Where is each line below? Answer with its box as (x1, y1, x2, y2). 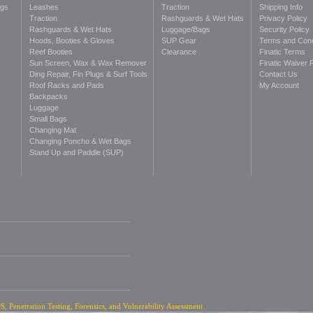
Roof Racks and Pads (29, 81, 104, 89)
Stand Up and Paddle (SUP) (29, 148, 124, 156)
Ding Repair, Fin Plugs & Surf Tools (29, 70, 147, 78)
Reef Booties (29, 48, 73, 56)
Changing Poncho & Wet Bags (29, 137, 131, 145)
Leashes (29, 3, 59, 11)
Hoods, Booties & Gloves (29, 36, 115, 45)
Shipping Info (259, 3, 303, 11)
